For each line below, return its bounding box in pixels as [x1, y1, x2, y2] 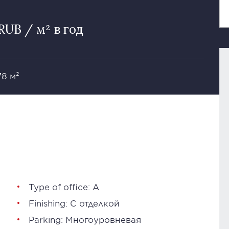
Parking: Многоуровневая [29, 214, 141, 224]
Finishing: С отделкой [29, 198, 120, 208]
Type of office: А [29, 181, 99, 192]
